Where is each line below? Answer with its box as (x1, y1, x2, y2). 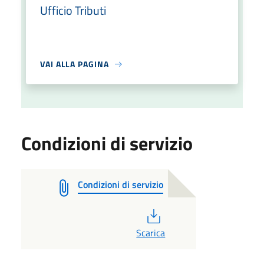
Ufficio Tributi (40, 1, 106, 19)
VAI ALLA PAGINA (40, 58, 109, 70)
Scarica (136, 226, 166, 240)
